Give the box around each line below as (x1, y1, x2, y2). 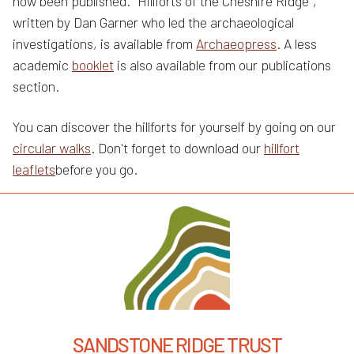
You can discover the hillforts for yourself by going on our (13, 118, 336, 136)
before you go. (55, 160, 137, 179)
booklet (72, 56, 114, 74)
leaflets (13, 160, 55, 179)
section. (13, 77, 59, 96)
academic (13, 56, 72, 74)
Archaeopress (196, 35, 277, 53)
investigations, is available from (13, 35, 196, 53)
